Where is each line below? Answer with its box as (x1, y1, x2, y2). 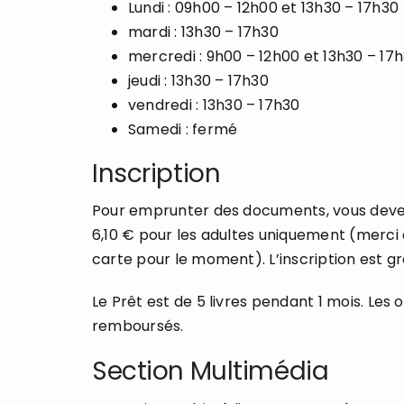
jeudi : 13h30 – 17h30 (127, 69, 269, 91)
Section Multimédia (91, 353, 329, 390)
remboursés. (91, 316, 184, 337)
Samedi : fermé (127, 118, 238, 140)
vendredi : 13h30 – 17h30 (127, 94, 300, 115)
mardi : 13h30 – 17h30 (127, 21, 279, 42)
